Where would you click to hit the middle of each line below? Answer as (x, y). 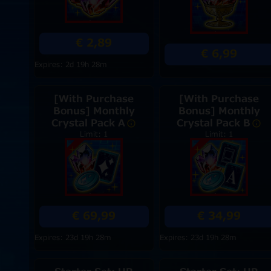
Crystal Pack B (214, 123)
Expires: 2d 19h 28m (70, 65)
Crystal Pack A (89, 123)
